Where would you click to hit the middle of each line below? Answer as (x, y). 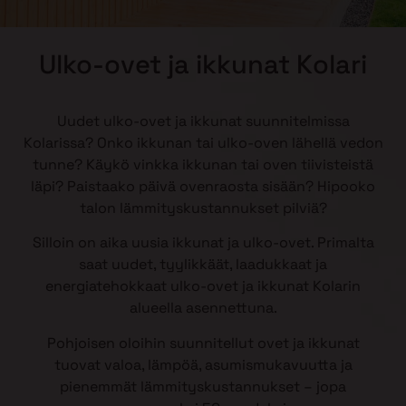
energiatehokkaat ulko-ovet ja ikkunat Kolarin (203, 286)
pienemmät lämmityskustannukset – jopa (203, 386)
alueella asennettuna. (203, 308)
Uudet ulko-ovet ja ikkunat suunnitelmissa (203, 121)
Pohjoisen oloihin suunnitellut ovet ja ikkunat (203, 343)
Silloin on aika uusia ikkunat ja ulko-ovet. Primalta (203, 243)
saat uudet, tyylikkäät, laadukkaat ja (203, 265)
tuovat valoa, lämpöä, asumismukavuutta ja (203, 364)
